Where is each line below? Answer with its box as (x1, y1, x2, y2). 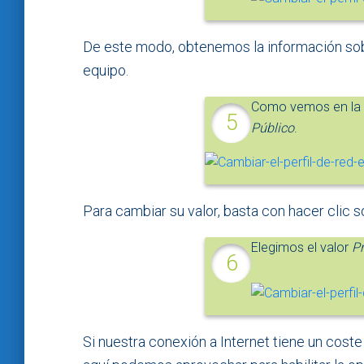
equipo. (83, 62, 128, 80)
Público (250, 120, 294, 136)
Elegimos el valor (250, 239, 352, 255)
